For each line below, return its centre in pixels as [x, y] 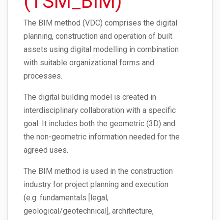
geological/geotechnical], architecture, [89, 211]
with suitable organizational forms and [89, 63]
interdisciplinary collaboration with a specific [100, 110]
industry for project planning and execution [96, 185]
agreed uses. [46, 150]
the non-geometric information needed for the [102, 137]
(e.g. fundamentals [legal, [66, 198]
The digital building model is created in [90, 97]
